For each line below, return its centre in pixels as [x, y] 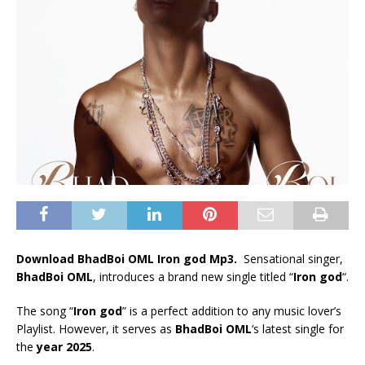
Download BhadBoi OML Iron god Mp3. [128, 259]
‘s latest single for [298, 329]
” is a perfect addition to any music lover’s [232, 311]
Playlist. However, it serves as [96, 329]
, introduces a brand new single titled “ [193, 277]
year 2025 [64, 347]
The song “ [45, 311]
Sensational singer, [292, 259]
